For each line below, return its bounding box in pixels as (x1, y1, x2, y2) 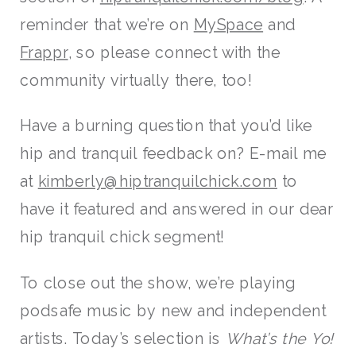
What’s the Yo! (225, 329, 335, 347)
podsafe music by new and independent (20, 301, 326, 319)
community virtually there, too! (20, 71, 252, 89)
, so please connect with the (68, 43, 281, 61)
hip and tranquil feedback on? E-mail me (20, 145, 327, 163)
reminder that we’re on (20, 15, 194, 33)
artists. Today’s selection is (20, 329, 226, 347)
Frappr (20, 43, 68, 61)
